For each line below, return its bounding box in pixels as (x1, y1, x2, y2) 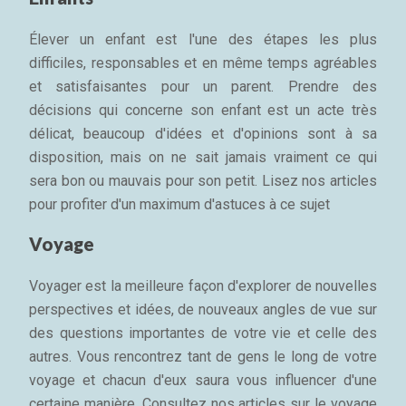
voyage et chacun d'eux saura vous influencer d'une (29, 372, 377, 389)
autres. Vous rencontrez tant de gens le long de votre (29, 348, 377, 365)
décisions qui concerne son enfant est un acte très (29, 101, 377, 119)
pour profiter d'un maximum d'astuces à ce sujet (29, 196, 330, 213)
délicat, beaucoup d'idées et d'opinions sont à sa (29, 125, 377, 142)
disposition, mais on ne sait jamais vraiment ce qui (29, 149, 377, 166)
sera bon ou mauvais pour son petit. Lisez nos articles (29, 172, 377, 189)
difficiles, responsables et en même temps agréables (29, 54, 377, 72)
